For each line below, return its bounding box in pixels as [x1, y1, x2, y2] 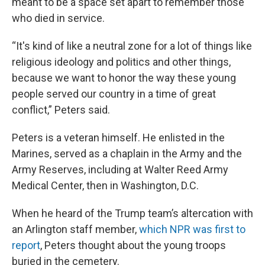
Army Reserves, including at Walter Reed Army [12, 163, 228, 176]
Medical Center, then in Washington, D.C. [12, 179, 199, 192]
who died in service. [12, 11, 105, 24]
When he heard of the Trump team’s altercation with [12, 206, 253, 219]
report [12, 238, 40, 251]
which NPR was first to [139, 222, 245, 235]
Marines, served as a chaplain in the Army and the [12, 147, 242, 160]
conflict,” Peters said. [12, 103, 110, 116]
